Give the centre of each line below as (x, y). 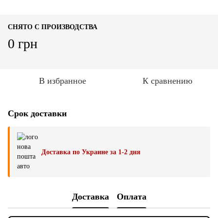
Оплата (131, 196)
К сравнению (167, 81)
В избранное (62, 81)
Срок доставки (37, 113)
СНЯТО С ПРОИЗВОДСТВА (53, 27)
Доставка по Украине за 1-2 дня (91, 152)
